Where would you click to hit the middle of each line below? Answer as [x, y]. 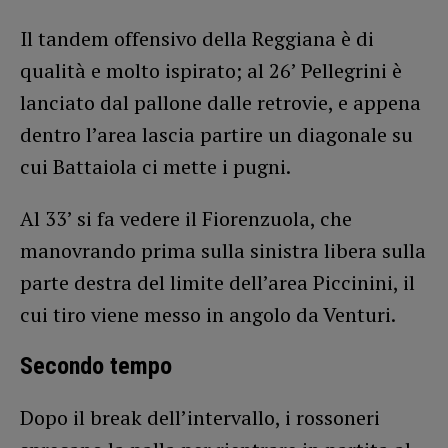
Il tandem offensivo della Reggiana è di [197, 38]
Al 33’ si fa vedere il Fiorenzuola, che [186, 218]
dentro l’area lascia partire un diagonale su [216, 134]
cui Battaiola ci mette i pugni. [155, 166]
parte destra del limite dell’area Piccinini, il [217, 282]
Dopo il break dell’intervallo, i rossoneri [200, 417]
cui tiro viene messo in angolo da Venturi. [208, 314]
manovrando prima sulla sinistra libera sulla [223, 250]
